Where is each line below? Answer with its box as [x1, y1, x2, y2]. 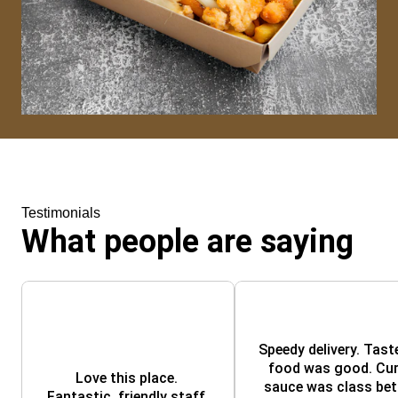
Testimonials [21, 205, 100, 220]
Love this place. [75, 369, 178, 386]
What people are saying [21, 223, 354, 260]
